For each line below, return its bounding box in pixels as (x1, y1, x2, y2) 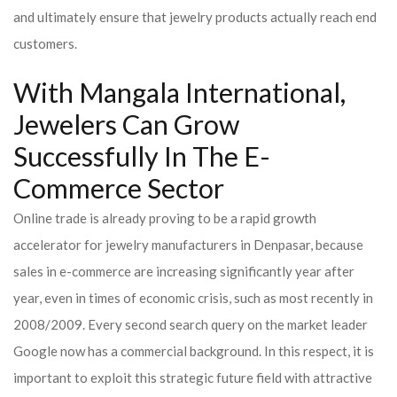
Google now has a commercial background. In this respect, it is (13, 343, 374, 359)
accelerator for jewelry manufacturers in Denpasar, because (13, 237, 363, 253)
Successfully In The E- (13, 140, 270, 173)
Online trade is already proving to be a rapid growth (13, 210, 316, 226)
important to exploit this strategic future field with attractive (13, 370, 372, 385)
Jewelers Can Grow (13, 108, 239, 141)
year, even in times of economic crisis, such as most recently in (13, 290, 373, 306)
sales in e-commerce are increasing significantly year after (13, 263, 354, 279)
